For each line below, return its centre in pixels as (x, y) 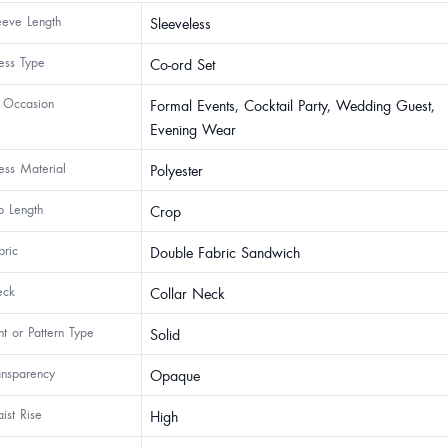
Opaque (175, 375)
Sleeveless (180, 23)
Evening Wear (193, 129)
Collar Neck (187, 293)
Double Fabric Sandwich (225, 252)
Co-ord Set (182, 64)
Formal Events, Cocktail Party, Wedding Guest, (292, 105)
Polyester (176, 170)
